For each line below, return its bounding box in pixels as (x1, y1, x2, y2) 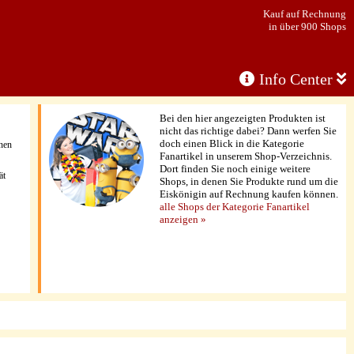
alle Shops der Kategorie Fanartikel (160, 201, 310, 213)
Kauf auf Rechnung (263, 8, 346, 20)
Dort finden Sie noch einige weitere (160, 163, 311, 175)
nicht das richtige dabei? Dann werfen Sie (160, 125, 337, 137)
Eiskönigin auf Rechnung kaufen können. (160, 188, 338, 200)
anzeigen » (160, 213, 206, 225)
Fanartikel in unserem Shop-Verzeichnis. (160, 150, 332, 162)
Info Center (255, 71, 337, 88)
